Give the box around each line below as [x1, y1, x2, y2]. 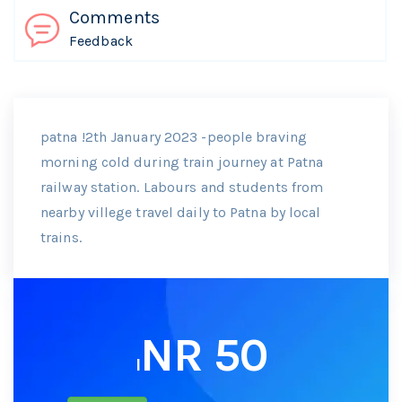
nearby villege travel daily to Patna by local [40, 204, 321, 222]
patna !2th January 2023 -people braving [40, 128, 307, 146]
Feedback [69, 32, 133, 50]
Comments [69, 7, 160, 29]
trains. [40, 229, 82, 247]
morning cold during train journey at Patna [40, 153, 324, 171]
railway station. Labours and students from [40, 179, 324, 197]
